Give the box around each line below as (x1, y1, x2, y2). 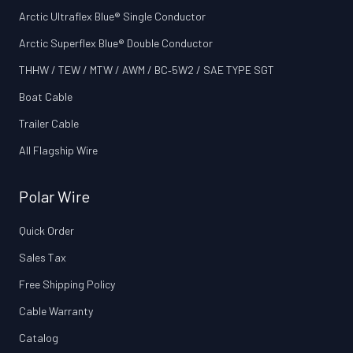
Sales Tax (19, 251, 66, 265)
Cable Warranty (19, 304, 93, 318)
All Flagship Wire (19, 143, 98, 158)
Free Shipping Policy (19, 277, 115, 292)
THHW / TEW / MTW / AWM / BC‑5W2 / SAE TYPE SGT (19, 63, 274, 77)
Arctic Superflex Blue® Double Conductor (19, 36, 213, 50)
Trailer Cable (19, 117, 79, 131)
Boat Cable (19, 90, 72, 104)
